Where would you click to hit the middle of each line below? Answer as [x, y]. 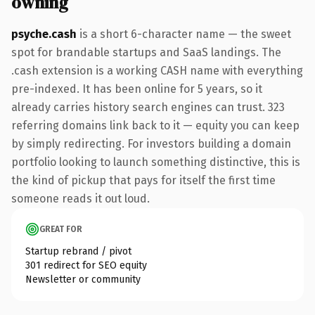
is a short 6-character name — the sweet [184, 34]
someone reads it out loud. [81, 198]
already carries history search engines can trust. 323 [148, 107]
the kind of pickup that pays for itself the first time [143, 180]
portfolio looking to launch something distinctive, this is [156, 162]
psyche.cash [44, 34]
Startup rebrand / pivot [78, 251]
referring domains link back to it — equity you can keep [155, 125]
